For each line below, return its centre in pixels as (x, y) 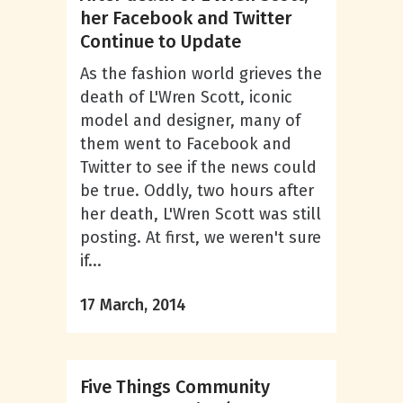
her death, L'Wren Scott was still (201, 214)
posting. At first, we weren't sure (201, 237)
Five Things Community (175, 387)
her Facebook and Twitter (186, 18)
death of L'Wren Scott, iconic (186, 97)
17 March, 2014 (133, 305)
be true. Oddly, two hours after (197, 191)
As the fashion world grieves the (201, 74)
